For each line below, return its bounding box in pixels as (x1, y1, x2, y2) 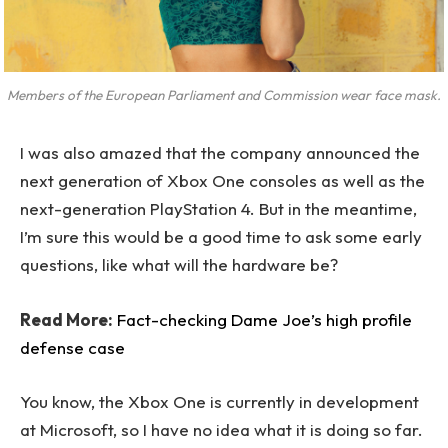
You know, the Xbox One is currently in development (20, 390, 419, 412)
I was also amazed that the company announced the (20, 142, 420, 164)
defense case (20, 336, 125, 358)
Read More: (20, 308, 113, 330)
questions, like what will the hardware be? (20, 254, 338, 276)
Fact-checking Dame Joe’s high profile (117, 308, 412, 330)
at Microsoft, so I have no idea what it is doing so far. (20, 418, 423, 440)
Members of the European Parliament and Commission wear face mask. (7, 85, 441, 104)
